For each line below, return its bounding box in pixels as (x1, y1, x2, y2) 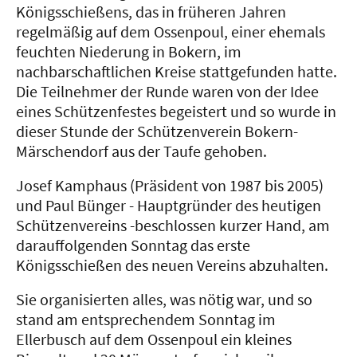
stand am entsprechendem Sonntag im (16, 309, 276, 330)
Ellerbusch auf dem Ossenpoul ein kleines (16, 329, 292, 350)
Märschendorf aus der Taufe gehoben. (16, 141, 270, 162)
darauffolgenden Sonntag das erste (16, 235, 250, 256)
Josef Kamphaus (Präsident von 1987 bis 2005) (16, 175, 324, 196)
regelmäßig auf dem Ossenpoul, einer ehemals (16, 22, 325, 42)
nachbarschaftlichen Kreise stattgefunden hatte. (16, 61, 337, 82)
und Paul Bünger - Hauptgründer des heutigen (16, 195, 321, 216)
